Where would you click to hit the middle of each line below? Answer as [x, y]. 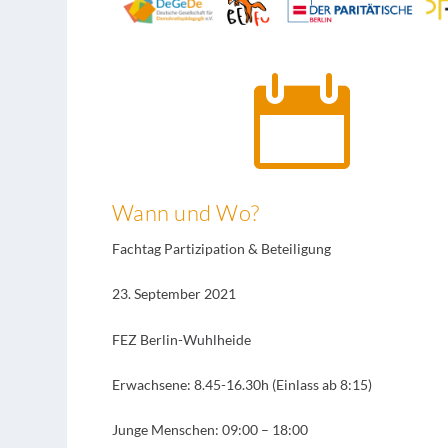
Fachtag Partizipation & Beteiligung [221, 248]
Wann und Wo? [185, 212]
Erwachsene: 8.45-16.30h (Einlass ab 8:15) [241, 384]
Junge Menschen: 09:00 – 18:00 [209, 430]
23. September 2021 [173, 294]
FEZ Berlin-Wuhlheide [181, 339]
